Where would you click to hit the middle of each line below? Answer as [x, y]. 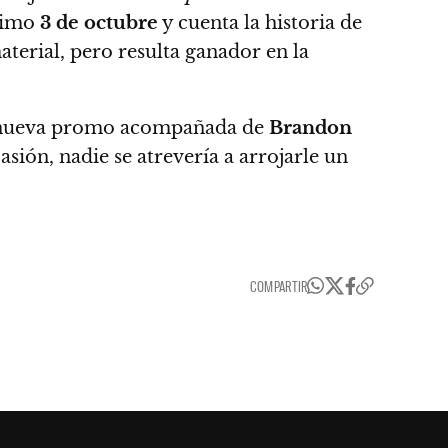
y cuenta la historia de [260, 22]
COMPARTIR [278, 285]
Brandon [310, 127]
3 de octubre [96, 22]
